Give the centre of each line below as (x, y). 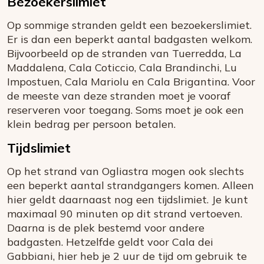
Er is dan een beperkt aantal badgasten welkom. (130, 39)
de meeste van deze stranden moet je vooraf (119, 96)
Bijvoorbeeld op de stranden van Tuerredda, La (124, 54)
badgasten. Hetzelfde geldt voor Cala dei (110, 242)
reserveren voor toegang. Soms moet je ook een (126, 110)
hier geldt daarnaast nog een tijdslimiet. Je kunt (128, 200)
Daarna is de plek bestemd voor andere (106, 228)
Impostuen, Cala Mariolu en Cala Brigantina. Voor (131, 82)
